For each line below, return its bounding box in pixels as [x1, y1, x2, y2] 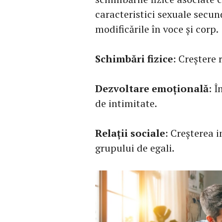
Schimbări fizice [95, 52, 173, 65]
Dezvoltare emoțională [95, 82, 209, 95]
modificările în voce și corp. [95, 22, 219, 36]
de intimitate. [95, 97, 157, 110]
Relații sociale [95, 126, 165, 140]
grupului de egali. [95, 141, 174, 155]
